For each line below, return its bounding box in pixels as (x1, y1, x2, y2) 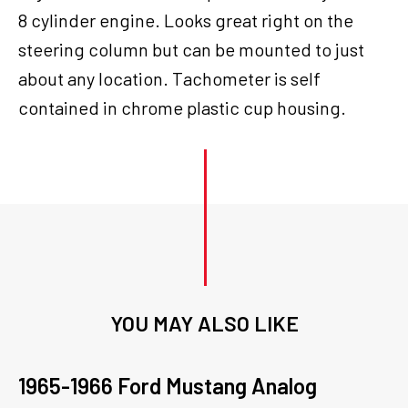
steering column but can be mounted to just (18, 38, 364, 60)
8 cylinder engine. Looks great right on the (18, 9, 353, 31)
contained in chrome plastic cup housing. (18, 97, 346, 118)
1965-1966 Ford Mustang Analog (18, 372, 317, 399)
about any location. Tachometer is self (18, 67, 321, 89)
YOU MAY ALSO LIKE (109, 311, 299, 336)
